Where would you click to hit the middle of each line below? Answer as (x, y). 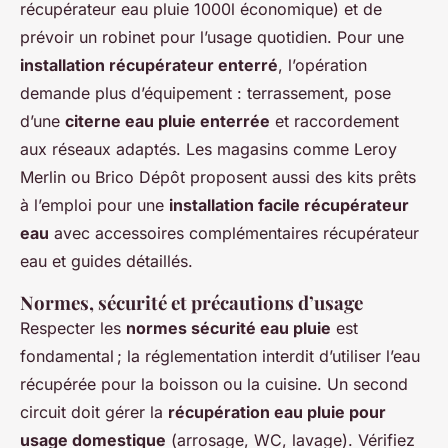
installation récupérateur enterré (149, 65)
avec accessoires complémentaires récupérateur (234, 233)
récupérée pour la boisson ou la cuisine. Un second (214, 384)
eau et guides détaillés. (106, 261)
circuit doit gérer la (94, 412)
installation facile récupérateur (289, 205)
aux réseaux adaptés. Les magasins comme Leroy (208, 149)
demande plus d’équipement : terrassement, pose (205, 93)
